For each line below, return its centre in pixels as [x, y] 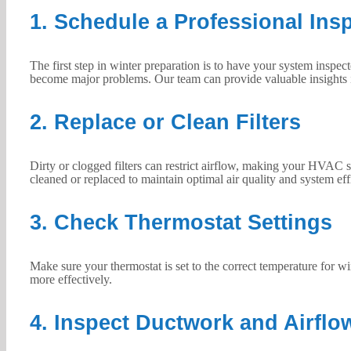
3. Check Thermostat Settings [181, 222]
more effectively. [71, 279]
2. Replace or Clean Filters [165, 122]
